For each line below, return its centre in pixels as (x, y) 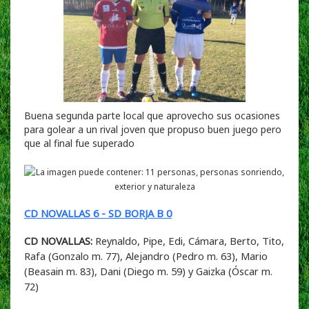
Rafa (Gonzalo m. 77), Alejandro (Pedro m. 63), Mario (146, 256)
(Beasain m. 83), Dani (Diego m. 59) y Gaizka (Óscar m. (148, 271)
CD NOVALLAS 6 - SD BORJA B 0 (98, 213)
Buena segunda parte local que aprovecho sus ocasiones (152, 115)
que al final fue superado (79, 143)
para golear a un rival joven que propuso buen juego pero (153, 129)
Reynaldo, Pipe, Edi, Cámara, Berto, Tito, (188, 240)
